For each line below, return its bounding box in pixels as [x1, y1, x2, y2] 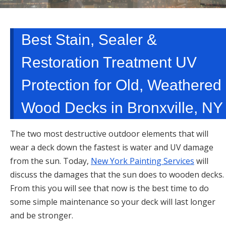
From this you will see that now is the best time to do [10, 182, 209, 194]
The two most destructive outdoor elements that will [10, 128, 208, 139]
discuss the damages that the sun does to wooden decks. [10, 168, 224, 180]
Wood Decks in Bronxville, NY [21, 99, 223, 116]
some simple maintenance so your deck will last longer [10, 196, 215, 207]
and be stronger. [10, 209, 73, 221]
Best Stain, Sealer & [21, 31, 157, 48]
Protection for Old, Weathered [21, 76, 221, 93]
